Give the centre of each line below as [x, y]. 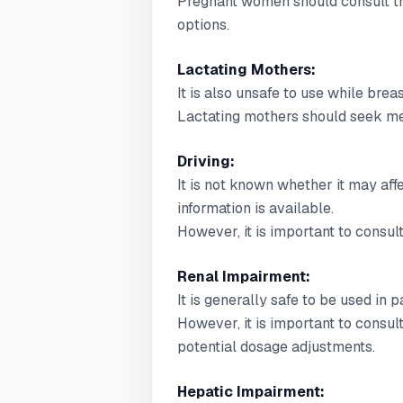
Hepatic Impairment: [251, 392]
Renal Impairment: [244, 277]
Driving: [206, 161]
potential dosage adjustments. [276, 347]
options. [203, 25]
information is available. [255, 208]
